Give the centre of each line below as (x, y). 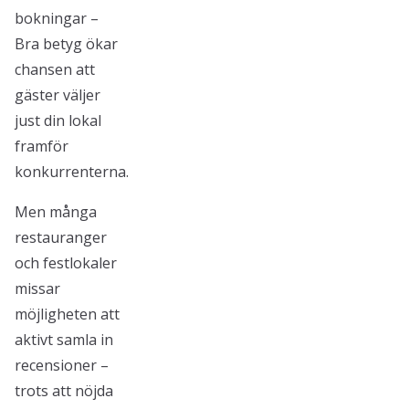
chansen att (55, 69)
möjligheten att (67, 314)
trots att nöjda (64, 391)
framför (42, 146)
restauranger (61, 237)
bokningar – (57, 18)
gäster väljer (58, 95)
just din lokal (58, 121)
